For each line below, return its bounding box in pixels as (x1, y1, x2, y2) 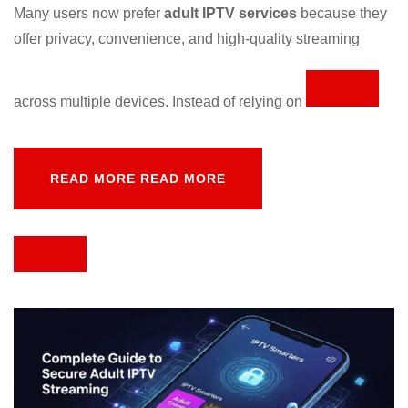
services (239, 5, 297, 21)
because (301, 5, 360, 21)
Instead (172, 93, 223, 109)
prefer (123, 5, 164, 21)
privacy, (46, 30, 98, 46)
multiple (60, 93, 115, 109)
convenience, (98, 30, 189, 46)
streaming (296, 30, 360, 46)
